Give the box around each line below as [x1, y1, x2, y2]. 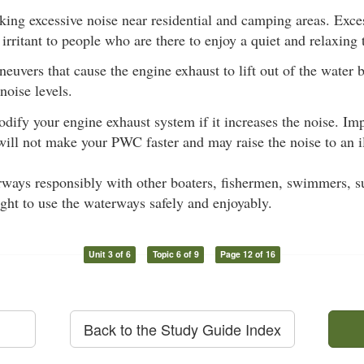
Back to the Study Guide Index [83, 318, 281, 340]
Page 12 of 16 [220, 248, 276, 261]
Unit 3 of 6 [88, 248, 131, 261]
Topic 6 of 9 [152, 248, 199, 261]
